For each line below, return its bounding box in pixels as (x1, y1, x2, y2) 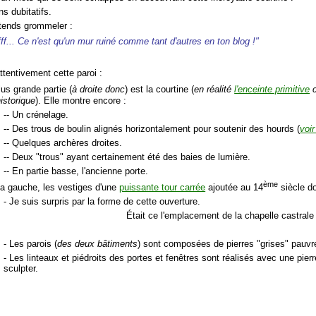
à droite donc (72, 84, 126, 95)
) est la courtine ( (125, 84, 195, 95)
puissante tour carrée (119, 182, 206, 193)
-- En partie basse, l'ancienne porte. (4, 165, 149, 176)
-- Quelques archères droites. (4, 137, 123, 148)
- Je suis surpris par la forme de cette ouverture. (4, 196, 201, 207)
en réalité (194, 84, 235, 95)
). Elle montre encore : (35, 95, 127, 106)
